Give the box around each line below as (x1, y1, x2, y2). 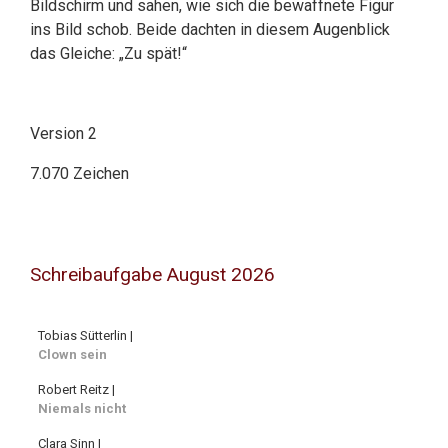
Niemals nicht (38, 401, 126, 417)
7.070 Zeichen (30, 164, 129, 183)
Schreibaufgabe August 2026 (30, 262, 275, 286)
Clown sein (38, 347, 107, 363)
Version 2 (30, 124, 97, 143)
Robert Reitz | (38, 382, 115, 398)
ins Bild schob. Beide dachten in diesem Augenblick (30, 20, 390, 39)
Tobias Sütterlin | (38, 328, 133, 344)
